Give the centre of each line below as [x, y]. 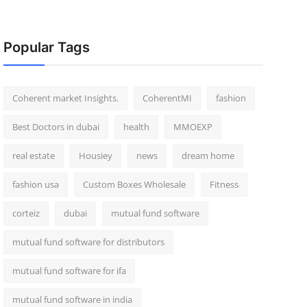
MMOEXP [193, 127]
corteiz [26, 213]
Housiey [95, 156]
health [136, 127]
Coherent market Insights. [65, 98]
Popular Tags [46, 47]
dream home [208, 156]
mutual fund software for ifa [69, 271]
